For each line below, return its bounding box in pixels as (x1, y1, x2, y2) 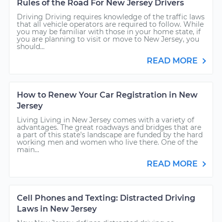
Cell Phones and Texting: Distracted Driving (17, 193, 195, 203)
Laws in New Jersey (17, 204, 97, 214)
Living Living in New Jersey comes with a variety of (17, 115, 194, 124)
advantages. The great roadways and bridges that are (17, 123, 201, 132)
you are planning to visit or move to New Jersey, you (17, 35, 199, 44)
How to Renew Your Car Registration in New (17, 90, 198, 100)
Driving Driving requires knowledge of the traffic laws (17, 12, 205, 21)
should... (17, 42, 45, 51)
